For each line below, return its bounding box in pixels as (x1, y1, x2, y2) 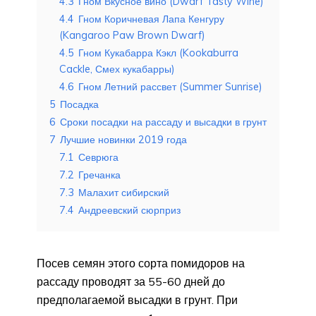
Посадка (60, 97, 99, 111)
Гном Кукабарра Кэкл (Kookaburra (78, 46, 238, 59)
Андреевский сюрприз (78, 203, 181, 217)
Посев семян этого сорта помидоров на (37, 255, 245, 270)
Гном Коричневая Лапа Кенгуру (78, 12, 224, 25)
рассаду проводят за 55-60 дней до (37, 274, 225, 288)
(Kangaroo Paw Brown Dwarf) (59, 28, 205, 42)
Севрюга (78, 150, 119, 164)
